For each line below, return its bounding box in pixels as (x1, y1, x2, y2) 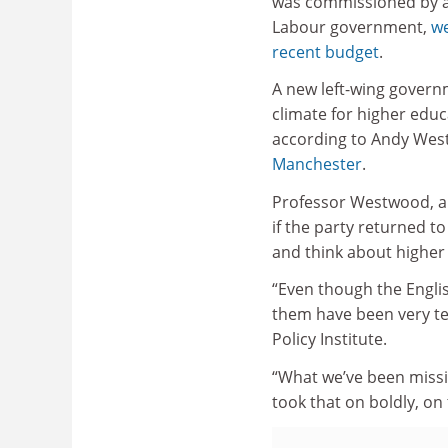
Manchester (272, 153, 362, 175)
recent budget (272, 40, 379, 63)
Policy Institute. (272, 328, 387, 350)
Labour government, (272, 15, 431, 38)
